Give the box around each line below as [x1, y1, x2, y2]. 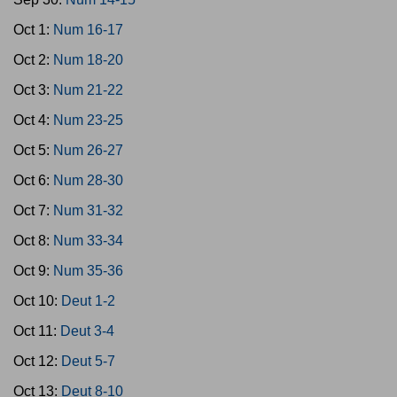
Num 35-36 [53, 263, 123, 278]
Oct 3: [13, 82, 53, 97]
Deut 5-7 [61, 354, 115, 369]
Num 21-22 [53, 82, 123, 97]
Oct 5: [13, 143, 53, 158]
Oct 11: [13, 323, 60, 339]
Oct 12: [13, 354, 61, 369]
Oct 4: [13, 113, 53, 128]
